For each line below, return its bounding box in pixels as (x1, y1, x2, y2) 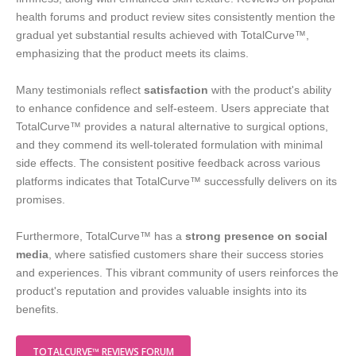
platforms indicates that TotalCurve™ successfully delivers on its (16, 175, 337, 188)
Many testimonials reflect (16, 83, 144, 97)
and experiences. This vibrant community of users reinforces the (16, 266, 339, 280)
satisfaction (144, 83, 208, 97)
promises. (16, 193, 65, 207)
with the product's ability (208, 83, 331, 97)
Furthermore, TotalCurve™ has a (16, 230, 185, 243)
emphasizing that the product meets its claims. (16, 47, 249, 60)
